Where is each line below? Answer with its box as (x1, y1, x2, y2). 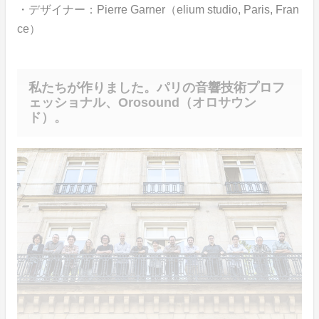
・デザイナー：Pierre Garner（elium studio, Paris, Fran (17, 4, 299, 16)
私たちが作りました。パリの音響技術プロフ (28, 80, 285, 95)
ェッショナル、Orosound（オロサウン (28, 95, 256, 110)
